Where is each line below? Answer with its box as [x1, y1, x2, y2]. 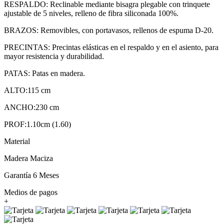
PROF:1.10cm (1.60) [4, 119, 71, 128]
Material [4, 136, 30, 145]
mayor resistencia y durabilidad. [4, 51, 104, 60]
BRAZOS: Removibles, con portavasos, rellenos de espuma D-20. [4, 25, 213, 34]
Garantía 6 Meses [4, 170, 59, 179]
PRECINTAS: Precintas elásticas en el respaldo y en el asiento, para [4, 42, 218, 51]
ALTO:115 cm [4, 85, 50, 94]
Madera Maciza [4, 153, 53, 162]
